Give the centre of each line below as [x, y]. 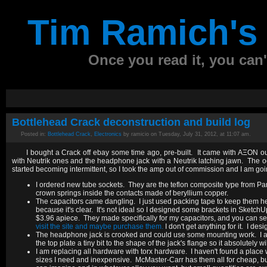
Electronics [108, 134]
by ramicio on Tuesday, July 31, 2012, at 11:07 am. [186, 134]
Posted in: [34, 134]
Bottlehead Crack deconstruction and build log [131, 122]
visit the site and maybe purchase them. [100, 226]
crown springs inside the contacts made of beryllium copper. [132, 193]
